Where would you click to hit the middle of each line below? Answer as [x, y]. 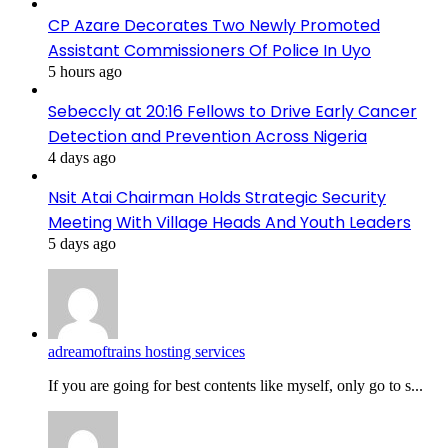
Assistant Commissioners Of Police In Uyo [209, 50]
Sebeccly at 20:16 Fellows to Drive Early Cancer [232, 111]
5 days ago [82, 243]
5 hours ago [85, 71]
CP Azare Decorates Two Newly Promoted [214, 25]
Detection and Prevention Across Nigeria [207, 136]
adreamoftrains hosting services [146, 351]
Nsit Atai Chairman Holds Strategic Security [217, 197]
